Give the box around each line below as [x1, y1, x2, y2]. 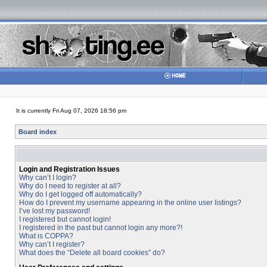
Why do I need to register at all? [19, 182, 121, 190]
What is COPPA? [19, 232, 73, 240]
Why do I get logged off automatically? [19, 190, 142, 198]
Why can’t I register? [19, 240, 85, 249]
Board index [18, 128, 57, 135]
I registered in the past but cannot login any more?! [19, 223, 182, 232]
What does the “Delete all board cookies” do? [19, 249, 165, 257]
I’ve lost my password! [19, 207, 90, 215]
